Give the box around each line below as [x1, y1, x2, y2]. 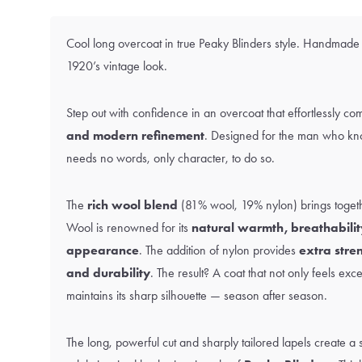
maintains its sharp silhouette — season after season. [66, 288, 327, 303]
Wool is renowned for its [66, 220, 192, 235]
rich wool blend [87, 197, 178, 213]
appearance [66, 242, 139, 258]
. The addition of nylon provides [139, 242, 299, 258]
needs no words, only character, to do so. [66, 150, 275, 166]
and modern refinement [66, 128, 204, 143]
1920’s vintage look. [66, 58, 167, 74]
